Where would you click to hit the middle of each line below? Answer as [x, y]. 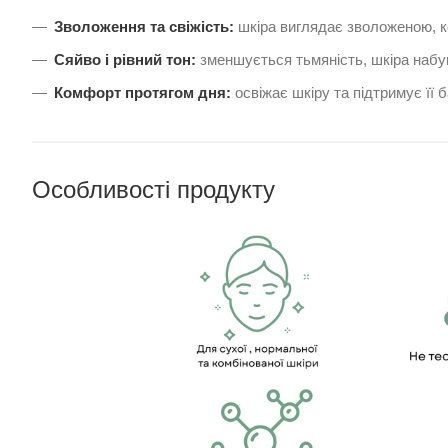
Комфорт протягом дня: [142, 93]
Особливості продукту [153, 190]
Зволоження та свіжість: [144, 27]
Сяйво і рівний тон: [125, 60]
